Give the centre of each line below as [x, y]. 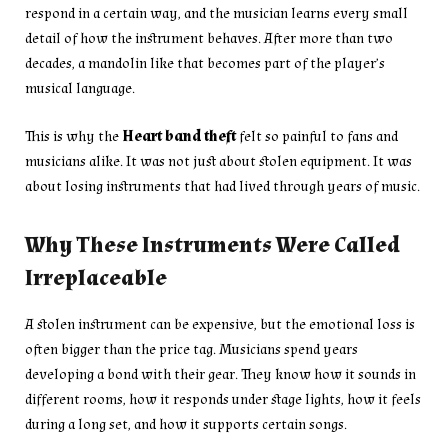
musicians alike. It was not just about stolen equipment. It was [218, 161]
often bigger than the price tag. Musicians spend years [191, 350]
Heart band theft [179, 136]
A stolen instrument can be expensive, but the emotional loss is [220, 325]
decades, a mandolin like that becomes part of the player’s [205, 63]
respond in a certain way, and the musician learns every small [216, 13]
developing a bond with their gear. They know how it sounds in [220, 375]
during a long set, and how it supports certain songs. [186, 425]
